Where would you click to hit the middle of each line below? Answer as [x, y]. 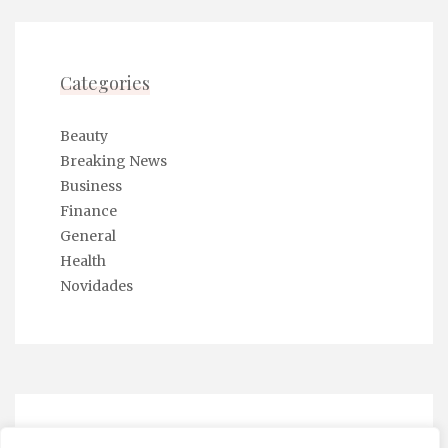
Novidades [96, 286]
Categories [105, 83]
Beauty [84, 136]
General [88, 236]
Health [83, 261]
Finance [88, 211]
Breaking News [113, 161]
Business [91, 186]
